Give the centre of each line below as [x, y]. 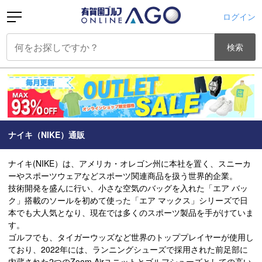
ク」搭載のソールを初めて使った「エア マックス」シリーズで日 [128, 200]
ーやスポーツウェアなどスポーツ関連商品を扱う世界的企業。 [123, 175]
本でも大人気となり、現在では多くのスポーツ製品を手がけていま [131, 212]
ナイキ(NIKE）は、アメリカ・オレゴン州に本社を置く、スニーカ [130, 163]
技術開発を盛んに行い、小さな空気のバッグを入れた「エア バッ [128, 187]
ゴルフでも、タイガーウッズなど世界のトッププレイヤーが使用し [131, 237]
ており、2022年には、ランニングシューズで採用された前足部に [128, 249]
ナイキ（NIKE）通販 [46, 134]
